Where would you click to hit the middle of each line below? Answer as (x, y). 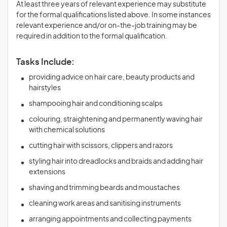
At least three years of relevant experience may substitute (111, 5)
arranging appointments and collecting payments (110, 219)
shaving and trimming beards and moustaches (104, 188)
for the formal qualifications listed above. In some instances (113, 15)
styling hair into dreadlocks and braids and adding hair (116, 162)
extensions (47, 172)
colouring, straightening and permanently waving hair (116, 120)
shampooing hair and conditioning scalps (96, 104)
